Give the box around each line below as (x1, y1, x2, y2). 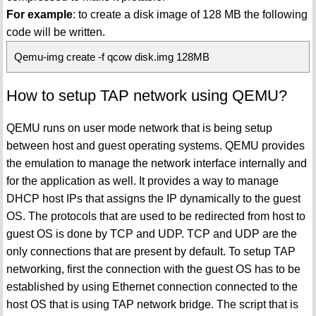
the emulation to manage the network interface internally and (6, 157, 307, 169)
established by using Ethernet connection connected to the (6, 280, 298, 293)
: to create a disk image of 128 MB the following (72, 8, 308, 20)
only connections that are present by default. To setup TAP (6, 245, 296, 257)
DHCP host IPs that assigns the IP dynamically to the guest (6, 192, 300, 205)
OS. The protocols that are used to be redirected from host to (6, 209, 305, 222)
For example (6, 8, 73, 20)
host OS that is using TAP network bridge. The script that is (6, 298, 298, 310)
